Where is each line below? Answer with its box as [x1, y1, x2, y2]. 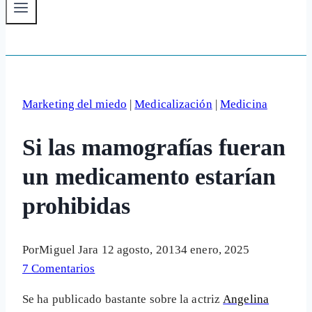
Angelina [223, 292, 270, 306]
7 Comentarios [22, 262, 95, 276]
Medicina [220, 97, 267, 111]
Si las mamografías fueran [22, 134, 286, 161]
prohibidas [22, 193, 130, 219]
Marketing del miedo [22, 97, 127, 111]
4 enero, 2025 [181, 243, 250, 257]
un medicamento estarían [22, 164, 276, 190]
